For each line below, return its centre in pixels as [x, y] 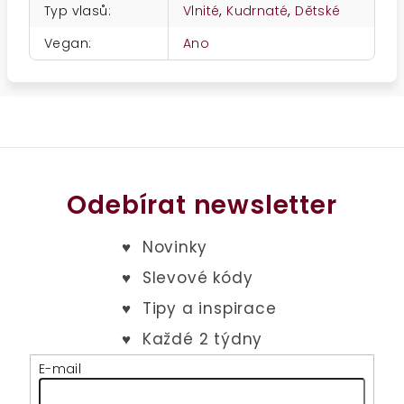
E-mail [60, 368]
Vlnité [202, 11]
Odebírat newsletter [202, 205]
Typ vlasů [76, 11]
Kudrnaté [257, 11]
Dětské [318, 11]
